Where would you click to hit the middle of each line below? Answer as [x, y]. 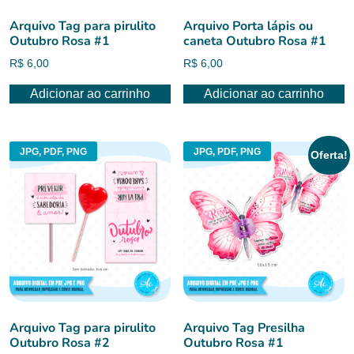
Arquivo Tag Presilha [245, 328]
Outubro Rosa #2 [60, 343]
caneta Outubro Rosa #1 [255, 41]
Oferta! [330, 155]
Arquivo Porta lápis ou [249, 26]
